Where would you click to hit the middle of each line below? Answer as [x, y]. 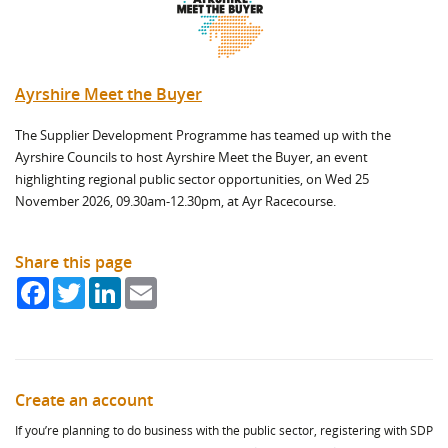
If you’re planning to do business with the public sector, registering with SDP [224, 430]
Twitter [107, 285]
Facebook [78, 285]
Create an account [84, 400]
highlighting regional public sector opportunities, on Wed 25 [192, 179]
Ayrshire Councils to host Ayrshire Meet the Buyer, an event [191, 157]
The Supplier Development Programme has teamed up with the [203, 135]
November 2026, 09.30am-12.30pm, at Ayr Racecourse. [177, 201]
